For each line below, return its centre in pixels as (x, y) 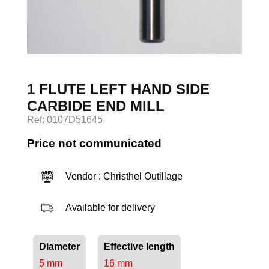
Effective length (139, 247)
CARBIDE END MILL (95, 106)
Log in (134, 26)
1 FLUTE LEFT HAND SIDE (118, 89)
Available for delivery (110, 208)
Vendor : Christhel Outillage (124, 177)
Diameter (59, 247)
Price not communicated (94, 143)
